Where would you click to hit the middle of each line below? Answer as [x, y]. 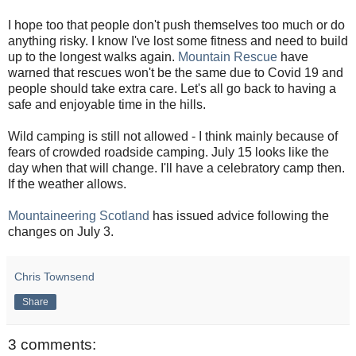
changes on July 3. [61, 231]
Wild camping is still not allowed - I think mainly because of [173, 136]
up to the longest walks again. [93, 56]
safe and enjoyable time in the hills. [107, 104]
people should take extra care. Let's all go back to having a [172, 88]
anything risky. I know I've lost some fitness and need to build [178, 41]
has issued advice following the [241, 215]
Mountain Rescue [228, 56]
